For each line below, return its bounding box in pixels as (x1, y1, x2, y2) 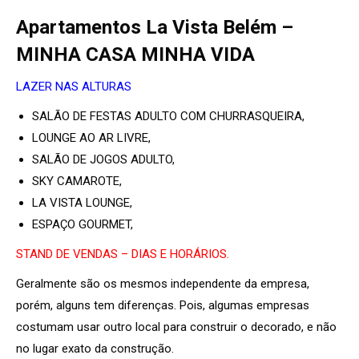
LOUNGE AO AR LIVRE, (32, 130, 151, 145)
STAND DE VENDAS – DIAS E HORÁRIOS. (16, 246, 229, 261)
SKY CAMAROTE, (32, 173, 122, 188)
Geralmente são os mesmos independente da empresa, (16, 276, 309, 291)
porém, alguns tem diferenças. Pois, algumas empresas (16, 297, 309, 313)
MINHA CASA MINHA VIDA (16, 42, 255, 66)
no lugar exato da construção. (16, 341, 174, 356)
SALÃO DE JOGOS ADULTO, (32, 151, 175, 167)
